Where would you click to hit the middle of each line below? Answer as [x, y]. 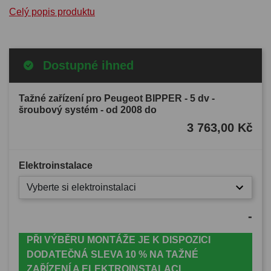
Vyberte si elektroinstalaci [81, 187]
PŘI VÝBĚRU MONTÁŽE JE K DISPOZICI [118, 240]
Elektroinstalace [56, 165]
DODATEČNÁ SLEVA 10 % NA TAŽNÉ [112, 254]
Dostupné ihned [88, 65]
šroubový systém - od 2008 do [88, 109]
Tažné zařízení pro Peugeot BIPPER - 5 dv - [117, 98]
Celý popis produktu [52, 11]
